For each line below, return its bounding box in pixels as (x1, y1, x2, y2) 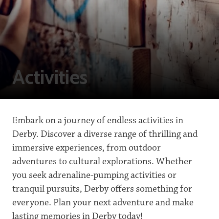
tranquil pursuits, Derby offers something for (12, 183, 192, 195)
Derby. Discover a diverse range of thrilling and (12, 128, 197, 140)
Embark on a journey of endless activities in (12, 114, 183, 126)
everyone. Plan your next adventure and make (12, 197, 194, 208)
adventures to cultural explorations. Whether (12, 155, 192, 167)
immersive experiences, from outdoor (12, 142, 161, 153)
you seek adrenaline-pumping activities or (12, 169, 176, 181)
